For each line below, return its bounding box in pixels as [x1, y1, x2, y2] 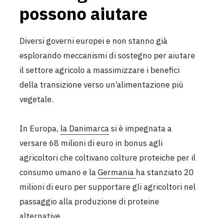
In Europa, [19, 123, 60, 134]
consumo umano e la [19, 167, 98, 178]
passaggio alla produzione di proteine [19, 196, 159, 207]
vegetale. [19, 93, 55, 105]
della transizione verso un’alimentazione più [19, 79, 183, 90]
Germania [98, 167, 136, 178]
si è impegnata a [109, 123, 172, 134]
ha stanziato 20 [136, 167, 194, 178]
